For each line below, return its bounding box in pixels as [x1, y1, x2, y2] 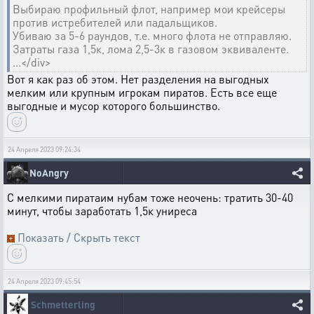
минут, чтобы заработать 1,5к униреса [7, 203, 197, 218]
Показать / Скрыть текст [18, 230, 140, 245]
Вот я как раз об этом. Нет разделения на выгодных [7, 71, 269, 86]
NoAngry [29, 166, 69, 179]
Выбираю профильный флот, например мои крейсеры [13, 1, 285, 16]
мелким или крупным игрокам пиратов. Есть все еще [7, 85, 277, 100]
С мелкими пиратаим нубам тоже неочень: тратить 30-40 [7, 190, 293, 205]
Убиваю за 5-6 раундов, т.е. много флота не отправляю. [13, 28, 292, 43]
